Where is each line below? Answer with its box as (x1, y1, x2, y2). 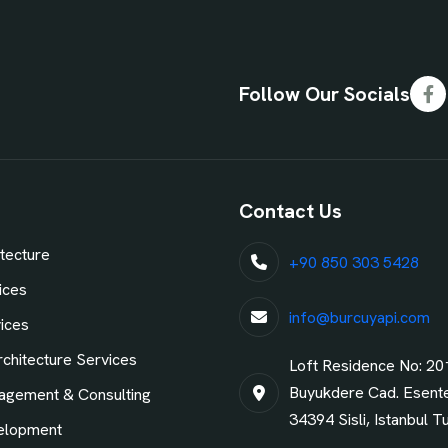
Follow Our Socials (239, 81, 410, 108)
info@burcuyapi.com (289, 306, 430, 328)
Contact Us (239, 198, 342, 225)
